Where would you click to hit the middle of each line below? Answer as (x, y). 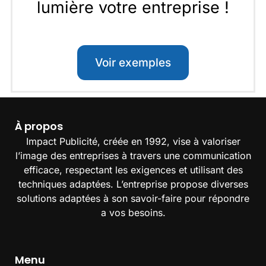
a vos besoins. (133, 213)
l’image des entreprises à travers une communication (133, 156)
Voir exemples (133, 62)
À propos (39, 126)
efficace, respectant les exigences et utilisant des (133, 170)
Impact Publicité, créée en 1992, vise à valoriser (133, 142)
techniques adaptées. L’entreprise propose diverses (133, 184)
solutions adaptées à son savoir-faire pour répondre (133, 199)
